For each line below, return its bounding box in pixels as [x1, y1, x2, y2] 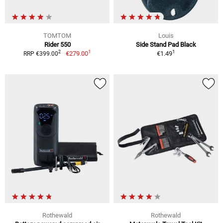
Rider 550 [44, 40, 71, 48]
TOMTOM [43, 31, 71, 39]
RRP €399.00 [23, 50, 59, 57]
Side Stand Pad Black [135, 40, 196, 48]
